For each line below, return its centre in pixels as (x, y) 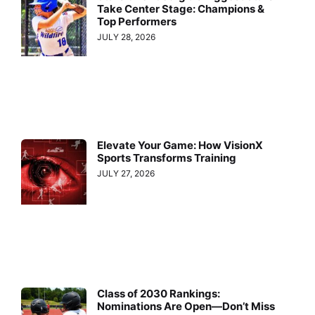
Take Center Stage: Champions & (181, 9)
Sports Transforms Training (167, 157)
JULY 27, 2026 (126, 173)
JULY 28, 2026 (127, 37)
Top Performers (137, 22)
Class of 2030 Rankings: (159, 294)
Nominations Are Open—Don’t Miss (186, 307)
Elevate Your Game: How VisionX (180, 145)
